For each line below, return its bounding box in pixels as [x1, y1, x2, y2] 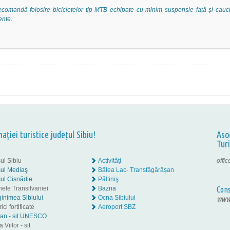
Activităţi [98, 157, 121, 164]
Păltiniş [98, 176, 119, 183]
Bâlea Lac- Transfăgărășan [98, 166, 174, 174]
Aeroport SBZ [98, 203, 136, 210]
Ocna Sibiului [98, 194, 136, 201]
